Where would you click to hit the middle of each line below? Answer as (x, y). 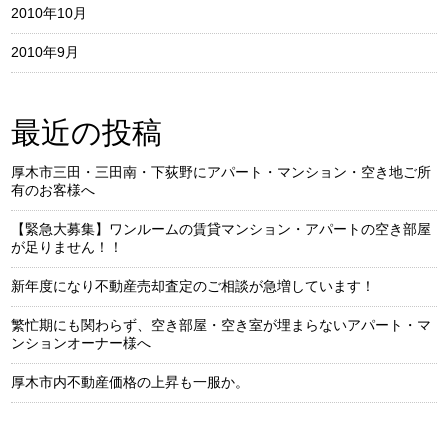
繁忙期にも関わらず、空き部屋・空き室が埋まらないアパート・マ (221, 325)
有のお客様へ (53, 190)
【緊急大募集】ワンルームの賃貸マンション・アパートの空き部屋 (221, 229)
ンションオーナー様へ (81, 343)
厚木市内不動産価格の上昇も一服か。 (130, 382)
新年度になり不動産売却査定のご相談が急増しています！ (193, 286)
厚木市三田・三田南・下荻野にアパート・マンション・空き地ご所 (221, 172)
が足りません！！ (67, 247)
